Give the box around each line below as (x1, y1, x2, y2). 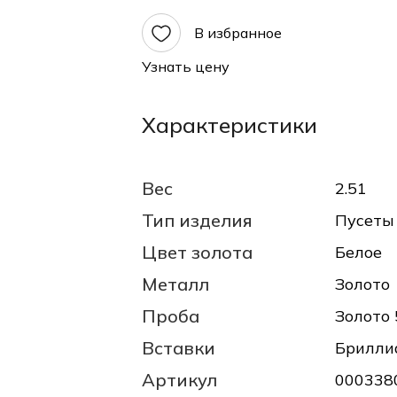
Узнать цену (142, 58, 230, 76)
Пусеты (335, 209, 394, 230)
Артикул (142, 368, 217, 391)
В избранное (194, 23, 282, 42)
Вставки (142, 336, 215, 359)
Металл (142, 272, 209, 295)
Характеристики (142, 111, 317, 138)
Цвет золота (142, 240, 253, 263)
